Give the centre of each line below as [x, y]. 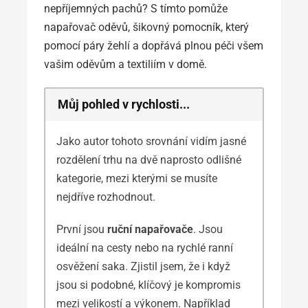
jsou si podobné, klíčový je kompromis [148, 285]
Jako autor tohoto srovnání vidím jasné [151, 141]
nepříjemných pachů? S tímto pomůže [136, 9]
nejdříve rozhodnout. [106, 197]
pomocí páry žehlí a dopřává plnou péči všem [154, 46]
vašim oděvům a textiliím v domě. [125, 64]
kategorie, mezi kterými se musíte [137, 178]
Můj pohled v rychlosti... [123, 104]
